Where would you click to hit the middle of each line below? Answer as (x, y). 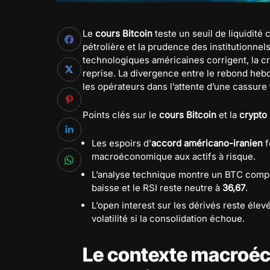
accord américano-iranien (207, 143)
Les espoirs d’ (121, 143)
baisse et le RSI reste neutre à (157, 187)
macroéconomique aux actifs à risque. (174, 156)
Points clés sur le (121, 115)
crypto (253, 115)
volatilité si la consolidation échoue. (168, 218)
